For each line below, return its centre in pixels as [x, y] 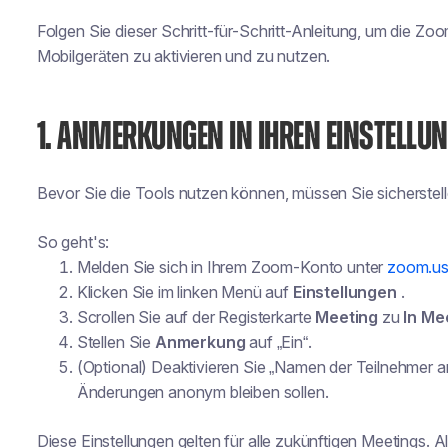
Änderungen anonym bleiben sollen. [202, 392]
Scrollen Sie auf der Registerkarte [196, 317]
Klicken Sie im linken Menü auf [184, 292]
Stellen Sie [115, 342]
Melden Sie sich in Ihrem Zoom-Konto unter [232, 267]
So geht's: [73, 242]
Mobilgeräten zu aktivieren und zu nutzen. [183, 56]
